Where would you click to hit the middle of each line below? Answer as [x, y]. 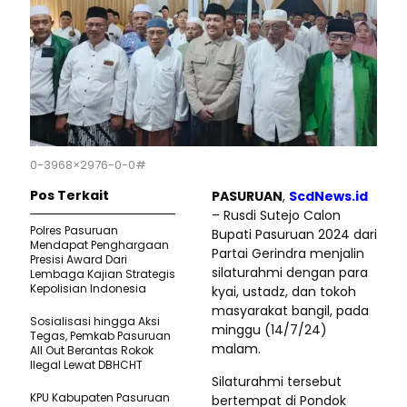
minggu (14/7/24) [269, 329]
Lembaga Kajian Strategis [103, 273]
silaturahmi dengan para [290, 272]
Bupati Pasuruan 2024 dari [294, 234]
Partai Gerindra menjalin [288, 253]
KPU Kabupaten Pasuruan [100, 397]
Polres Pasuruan [74, 230]
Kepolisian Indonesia [88, 288]
